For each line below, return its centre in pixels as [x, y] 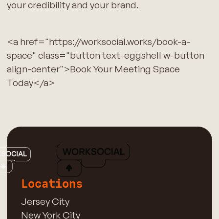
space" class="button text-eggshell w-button [105, 55]
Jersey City [45, 201]
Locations [52, 184]
